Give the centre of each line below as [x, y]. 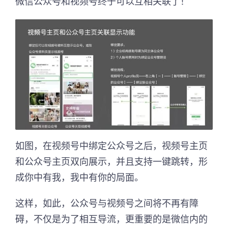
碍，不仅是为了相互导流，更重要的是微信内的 [111, 219]
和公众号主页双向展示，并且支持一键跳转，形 [111, 162]
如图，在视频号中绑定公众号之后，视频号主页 [111, 146]
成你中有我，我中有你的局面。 [79, 177]
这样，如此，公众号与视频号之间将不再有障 [107, 203]
